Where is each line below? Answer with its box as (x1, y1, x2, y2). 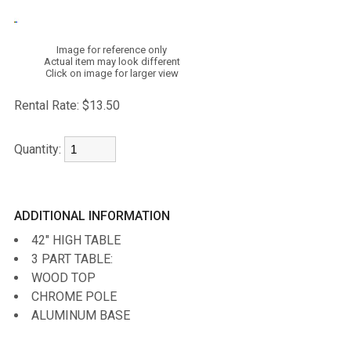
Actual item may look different (43, 56, 180, 67)
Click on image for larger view (45, 67, 179, 79)
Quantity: (13, 142, 64, 157)
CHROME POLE (31, 289, 117, 304)
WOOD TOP (31, 270, 96, 285)
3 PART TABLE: (31, 251, 113, 266)
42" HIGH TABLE (31, 233, 121, 248)
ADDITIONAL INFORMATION (13, 208, 170, 223)
